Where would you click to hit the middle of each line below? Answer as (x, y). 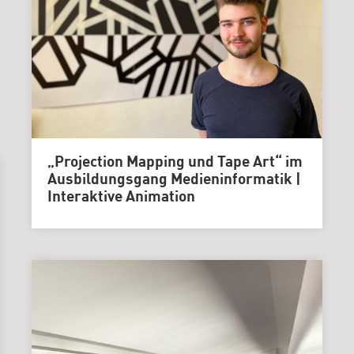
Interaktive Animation (121, 197)
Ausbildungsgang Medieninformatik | (174, 180)
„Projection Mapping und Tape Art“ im (175, 162)
